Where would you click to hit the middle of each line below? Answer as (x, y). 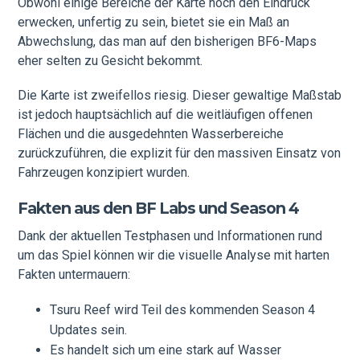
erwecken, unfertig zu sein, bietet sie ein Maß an (154, 22)
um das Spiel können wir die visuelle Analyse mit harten (174, 256)
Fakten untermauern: (74, 275)
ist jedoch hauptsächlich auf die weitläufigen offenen (166, 115)
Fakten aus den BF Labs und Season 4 (159, 208)
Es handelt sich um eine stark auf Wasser (166, 350)
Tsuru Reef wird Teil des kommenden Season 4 (183, 310)
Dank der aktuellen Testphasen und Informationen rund (170, 236)
